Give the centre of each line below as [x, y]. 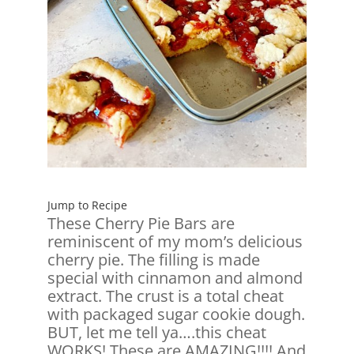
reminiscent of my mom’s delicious [175, 242]
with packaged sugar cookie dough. [176, 314]
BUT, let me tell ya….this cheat [156, 333]
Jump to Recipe [87, 205]
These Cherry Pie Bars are [141, 224]
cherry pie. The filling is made [153, 260]
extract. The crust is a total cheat [165, 296]
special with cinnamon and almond [175, 278]
